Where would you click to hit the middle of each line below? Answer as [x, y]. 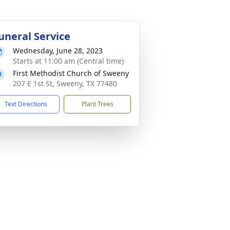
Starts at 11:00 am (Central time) [68, 61]
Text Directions [26, 104]
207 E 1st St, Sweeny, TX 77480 [65, 83]
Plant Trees [97, 104]
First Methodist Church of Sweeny [71, 73]
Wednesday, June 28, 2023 [58, 51]
